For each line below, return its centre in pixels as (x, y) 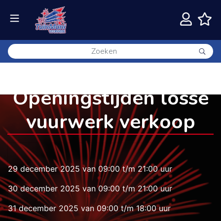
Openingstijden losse (110, 98)
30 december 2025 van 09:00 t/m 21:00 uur (90, 188)
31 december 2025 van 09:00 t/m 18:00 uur (89, 208)
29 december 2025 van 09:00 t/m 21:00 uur (90, 169)
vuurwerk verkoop (110, 122)
